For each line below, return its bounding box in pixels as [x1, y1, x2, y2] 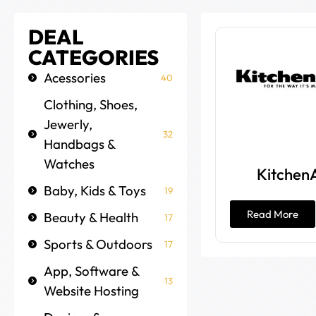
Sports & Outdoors [44, 236, 152, 253]
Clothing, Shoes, [44, 96, 138, 114]
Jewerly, [44, 116, 92, 133]
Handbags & [44, 135, 115, 153]
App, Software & [44, 262, 139, 280]
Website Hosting [44, 282, 139, 300]
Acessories [44, 69, 106, 87]
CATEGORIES [28, 44, 159, 71]
